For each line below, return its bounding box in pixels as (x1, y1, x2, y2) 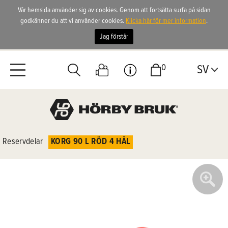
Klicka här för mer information (126, 16, 206, 25)
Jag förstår (100, 32, 128, 41)
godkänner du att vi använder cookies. (20, 16, 126, 25)
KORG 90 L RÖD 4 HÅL (50, 136, 131, 148)
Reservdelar (3, 136, 43, 148)
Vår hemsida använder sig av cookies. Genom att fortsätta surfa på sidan (17, 6, 211, 15)
